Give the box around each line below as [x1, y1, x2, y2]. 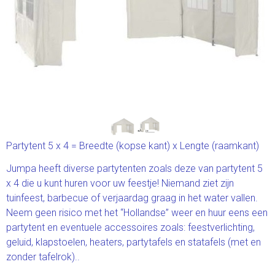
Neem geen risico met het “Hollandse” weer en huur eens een [6, 207, 268, 219]
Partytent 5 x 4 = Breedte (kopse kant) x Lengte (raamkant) [6, 140, 259, 152]
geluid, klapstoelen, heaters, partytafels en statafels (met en [6, 236, 261, 249]
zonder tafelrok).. [6, 251, 80, 263]
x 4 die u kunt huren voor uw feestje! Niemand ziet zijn [6, 177, 234, 190]
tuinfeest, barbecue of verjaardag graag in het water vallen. [6, 192, 258, 204]
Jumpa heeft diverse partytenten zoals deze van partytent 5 [6, 163, 263, 175]
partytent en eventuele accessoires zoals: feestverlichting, [6, 222, 255, 234]
